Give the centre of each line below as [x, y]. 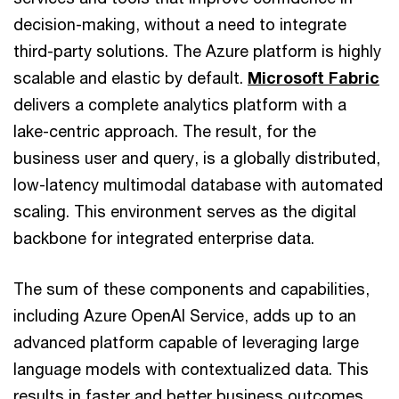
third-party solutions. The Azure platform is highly [197, 51]
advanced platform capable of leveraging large [186, 342]
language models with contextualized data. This [191, 369]
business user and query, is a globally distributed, [197, 158]
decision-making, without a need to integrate [180, 24]
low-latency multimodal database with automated [198, 184]
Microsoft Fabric [313, 77]
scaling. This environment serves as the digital [185, 211]
